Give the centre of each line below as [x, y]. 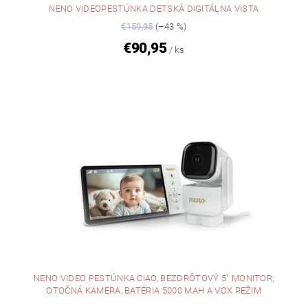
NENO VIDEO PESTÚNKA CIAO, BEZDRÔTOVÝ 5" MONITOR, [154, 278]
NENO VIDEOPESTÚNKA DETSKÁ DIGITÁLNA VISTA [154, 9]
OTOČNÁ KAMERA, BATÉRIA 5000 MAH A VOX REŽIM [154, 291]
